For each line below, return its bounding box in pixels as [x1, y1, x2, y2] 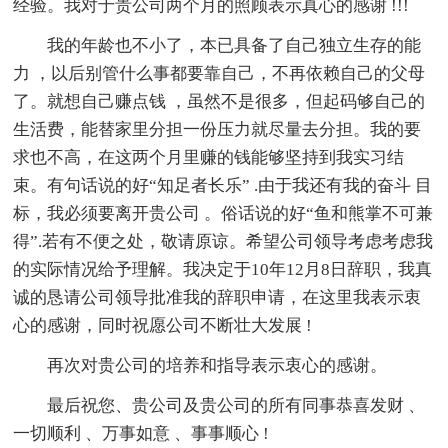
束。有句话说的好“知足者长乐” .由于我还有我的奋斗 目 [13, 176, 433, 196]
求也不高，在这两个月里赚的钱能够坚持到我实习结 [13, 148, 405, 168]
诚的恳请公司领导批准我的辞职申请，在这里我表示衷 [13, 288, 422, 308]
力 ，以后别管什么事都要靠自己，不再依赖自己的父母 [13, 64, 426, 84]
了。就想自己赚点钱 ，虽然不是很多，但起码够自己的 [13, 92, 426, 112]
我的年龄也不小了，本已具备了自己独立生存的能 [47, 36, 422, 56]
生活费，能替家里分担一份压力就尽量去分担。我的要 [13, 120, 422, 140]
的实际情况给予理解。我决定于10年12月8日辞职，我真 [13, 260, 433, 280]
